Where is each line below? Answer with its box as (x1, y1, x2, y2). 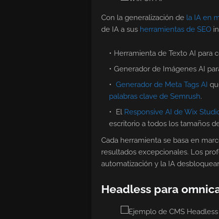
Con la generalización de (101, 13, 186, 22)
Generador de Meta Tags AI (116, 80, 208, 89)
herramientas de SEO (140, 25, 211, 34)
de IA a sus (101, 25, 140, 34)
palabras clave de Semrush (109, 92, 200, 101)
